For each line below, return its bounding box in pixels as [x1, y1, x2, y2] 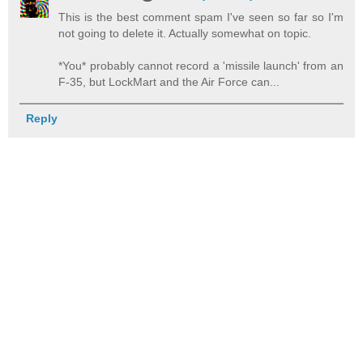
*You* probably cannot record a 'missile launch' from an [58, 58, 344, 72]
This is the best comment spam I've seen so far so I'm [58, 10, 344, 23]
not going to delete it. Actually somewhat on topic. [58, 26, 312, 40]
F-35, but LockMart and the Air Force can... [58, 75, 280, 88]
